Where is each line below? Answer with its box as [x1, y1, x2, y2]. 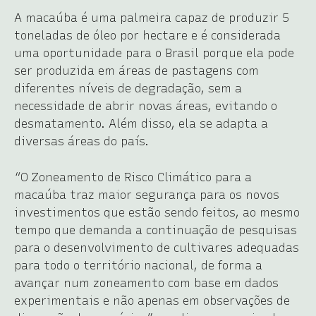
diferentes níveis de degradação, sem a [14, 80, 242, 95]
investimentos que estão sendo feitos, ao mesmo [14, 205, 300, 219]
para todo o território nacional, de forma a [14, 257, 262, 272]
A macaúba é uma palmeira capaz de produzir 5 [14, 10, 289, 25]
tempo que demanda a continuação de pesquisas [14, 222, 297, 237]
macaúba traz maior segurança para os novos [14, 187, 279, 202]
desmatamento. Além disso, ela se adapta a [14, 116, 268, 130]
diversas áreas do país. [14, 133, 149, 148]
